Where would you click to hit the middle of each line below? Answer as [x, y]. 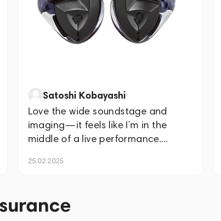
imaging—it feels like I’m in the [97, 125]
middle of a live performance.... [98, 139]
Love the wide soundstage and [97, 111]
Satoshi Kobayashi [84, 95]
